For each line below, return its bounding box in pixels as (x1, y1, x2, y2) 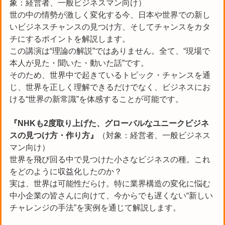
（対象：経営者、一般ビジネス (98, 131, 210, 140)
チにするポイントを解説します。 (10, 34, 130, 43)
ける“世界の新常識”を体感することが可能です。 (10, 94, 183, 103)
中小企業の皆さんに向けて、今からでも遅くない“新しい (10, 191, 213, 200)
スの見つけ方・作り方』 (10, 131, 98, 140)
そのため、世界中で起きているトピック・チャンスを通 (10, 70, 210, 79)
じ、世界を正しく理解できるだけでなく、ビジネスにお (10, 82, 210, 91)
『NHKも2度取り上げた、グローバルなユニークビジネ (10, 119, 209, 128)
